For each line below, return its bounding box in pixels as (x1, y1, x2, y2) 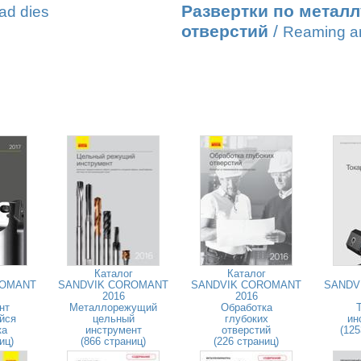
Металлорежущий (69, 301, 157, 313)
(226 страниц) (214, 335, 279, 347)
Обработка (220, 301, 272, 313)
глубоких (224, 313, 268, 325)
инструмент (85, 324, 142, 336)
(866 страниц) (81, 335, 146, 347)
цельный (92, 313, 135, 325)
